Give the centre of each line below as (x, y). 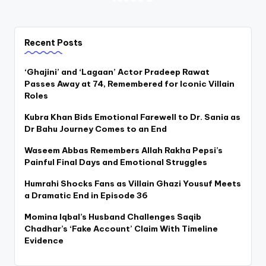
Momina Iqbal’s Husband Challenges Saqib (113, 217)
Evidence (44, 241)
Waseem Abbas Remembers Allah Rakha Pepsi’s (123, 151)
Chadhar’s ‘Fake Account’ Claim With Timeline (121, 229)
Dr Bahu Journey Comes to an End (96, 129)
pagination (62, 24)
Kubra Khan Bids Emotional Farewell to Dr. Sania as (132, 117)
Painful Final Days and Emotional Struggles (116, 162)
